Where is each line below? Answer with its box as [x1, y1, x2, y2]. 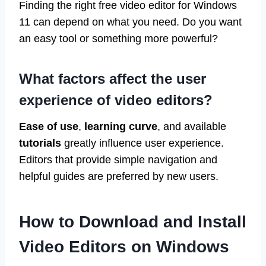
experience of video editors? [19, 91, 213, 108]
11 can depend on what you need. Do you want [19, 15, 242, 28]
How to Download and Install [19, 212, 246, 231]
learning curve [84, 120, 157, 132]
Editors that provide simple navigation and [19, 153, 217, 166]
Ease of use [19, 120, 78, 132]
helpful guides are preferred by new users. [19, 170, 218, 182]
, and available [157, 120, 226, 132]
